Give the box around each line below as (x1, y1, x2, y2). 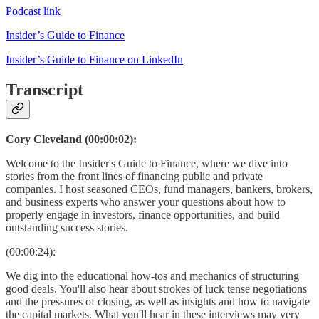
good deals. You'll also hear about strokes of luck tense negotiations (6, 282, 307, 295)
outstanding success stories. (6, 221, 128, 234)
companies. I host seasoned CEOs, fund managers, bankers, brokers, (6, 182, 313, 195)
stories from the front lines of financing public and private (6, 169, 263, 182)
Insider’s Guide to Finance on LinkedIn (6, 53, 183, 66)
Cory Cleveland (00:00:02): (6, 132, 137, 145)
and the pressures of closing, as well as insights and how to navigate (6, 295, 310, 308)
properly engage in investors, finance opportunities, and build (6, 208, 280, 221)
